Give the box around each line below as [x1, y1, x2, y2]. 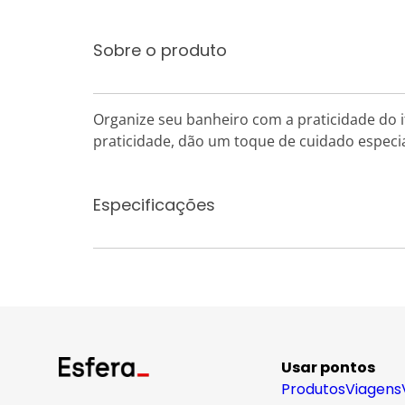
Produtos [281, 379, 345, 400]
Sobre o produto [93, 39, 227, 61]
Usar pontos [281, 357, 375, 378]
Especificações [93, 193, 215, 216]
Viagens [345, 379, 401, 400]
